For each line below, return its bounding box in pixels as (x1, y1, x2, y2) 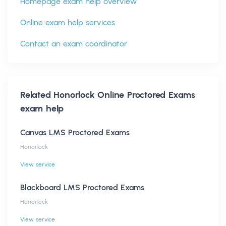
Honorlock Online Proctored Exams (53, 89, 196, 100)
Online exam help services (20, 17, 115, 27)
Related (20, 89, 54, 100)
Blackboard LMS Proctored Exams (20, 182, 144, 192)
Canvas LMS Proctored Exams (20, 127, 130, 137)
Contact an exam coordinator (20, 38, 127, 48)
